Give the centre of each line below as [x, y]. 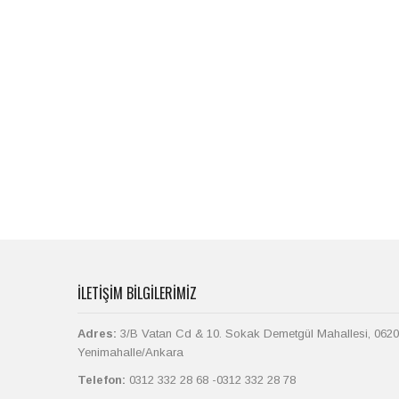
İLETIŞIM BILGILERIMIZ [137, 293]
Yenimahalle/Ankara [130, 352]
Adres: [97, 334]
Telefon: [102, 380]
